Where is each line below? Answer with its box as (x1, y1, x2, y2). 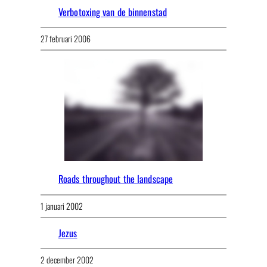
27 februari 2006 (41, 32, 91, 45)
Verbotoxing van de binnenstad (58, 4, 167, 19)
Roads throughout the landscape (58, 172, 173, 187)
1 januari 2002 (41, 199, 83, 212)
